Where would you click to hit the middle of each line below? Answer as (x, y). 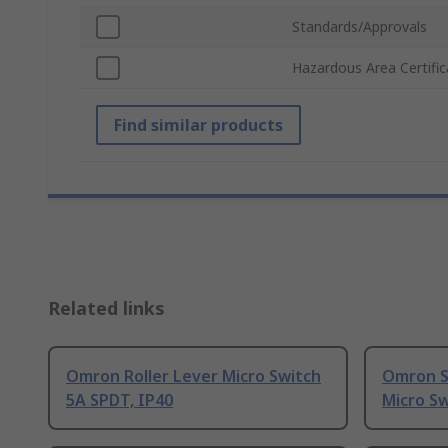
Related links (106, 308)
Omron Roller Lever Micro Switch (193, 376)
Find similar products (198, 125)
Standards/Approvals (359, 27)
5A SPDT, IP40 (119, 400)
